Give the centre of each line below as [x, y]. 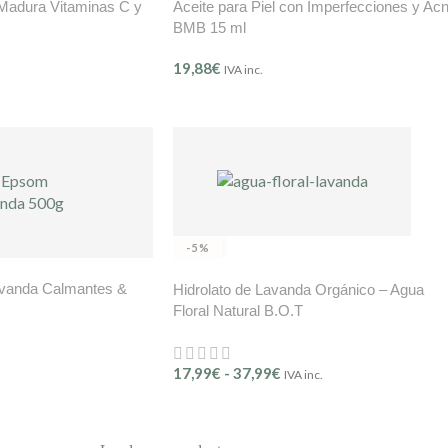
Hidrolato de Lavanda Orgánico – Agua [298, 289]
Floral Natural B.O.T [238, 310]
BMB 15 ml [209, 27]
